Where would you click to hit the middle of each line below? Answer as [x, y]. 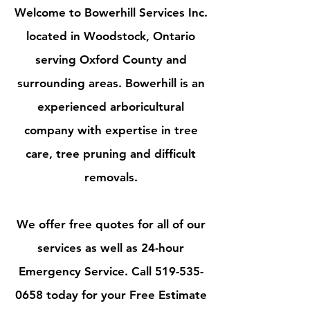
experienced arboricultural [111, 107]
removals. [111, 177]
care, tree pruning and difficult [111, 154]
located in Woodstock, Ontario [111, 36]
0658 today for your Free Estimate [111, 295]
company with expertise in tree [111, 130]
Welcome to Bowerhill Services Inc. [111, 12]
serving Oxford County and [111, 60]
